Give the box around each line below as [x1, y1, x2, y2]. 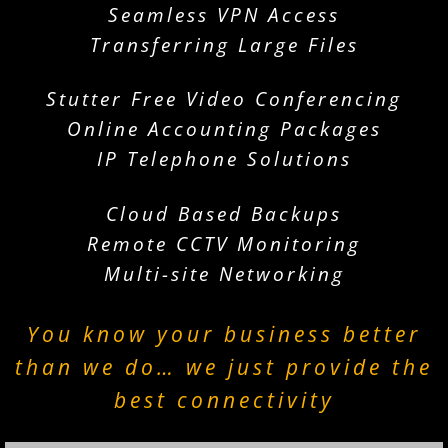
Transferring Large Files [89, 31, 359, 59]
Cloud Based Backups [106, 199, 342, 227]
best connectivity [113, 386, 335, 415]
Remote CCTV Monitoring [87, 229, 361, 257]
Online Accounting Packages [66, 115, 382, 143]
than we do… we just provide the [15, 353, 433, 382]
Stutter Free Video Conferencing [46, 85, 402, 113]
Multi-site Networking [103, 259, 345, 287]
